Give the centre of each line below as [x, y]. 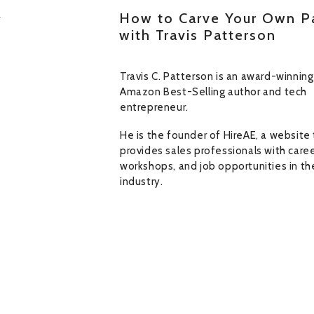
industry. [142, 182]
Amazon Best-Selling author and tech [214, 92]
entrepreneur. [154, 107]
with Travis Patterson [198, 35]
